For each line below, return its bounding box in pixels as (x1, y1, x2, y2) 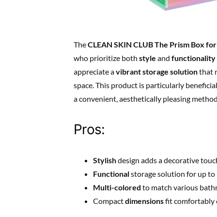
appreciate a (74, 67, 116, 76)
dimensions (125, 196, 164, 205)
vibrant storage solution (116, 67, 198, 76)
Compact (93, 196, 125, 205)
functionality (171, 53, 216, 62)
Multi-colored (93, 183, 141, 192)
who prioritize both (74, 53, 139, 62)
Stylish (93, 155, 116, 165)
